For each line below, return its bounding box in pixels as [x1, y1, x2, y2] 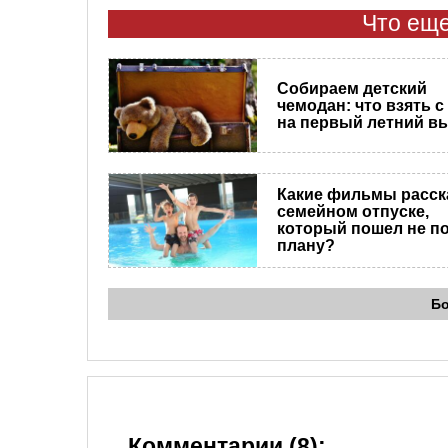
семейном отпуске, [276, 203, 429, 221]
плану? [276, 237, 335, 255]
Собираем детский [276, 79, 427, 97]
